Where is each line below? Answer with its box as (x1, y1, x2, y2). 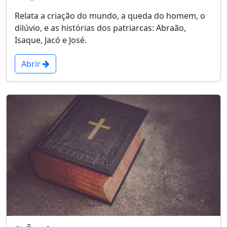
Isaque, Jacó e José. (15, 34, 87, 46)
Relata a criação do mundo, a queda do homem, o (15, 10, 205, 21)
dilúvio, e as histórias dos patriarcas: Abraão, (15, 22, 186, 33)
